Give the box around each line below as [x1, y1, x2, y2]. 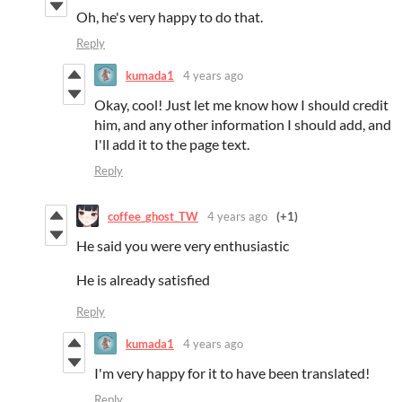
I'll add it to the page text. [94, 135, 249, 153]
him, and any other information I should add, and [94, 116, 391, 134]
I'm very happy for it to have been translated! [94, 364, 370, 382]
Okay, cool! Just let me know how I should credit [94, 96, 389, 114]
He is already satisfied [76, 271, 210, 289]
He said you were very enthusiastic [76, 237, 289, 255]
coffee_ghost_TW [108, 208, 198, 223]
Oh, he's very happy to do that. [76, 8, 263, 26]
